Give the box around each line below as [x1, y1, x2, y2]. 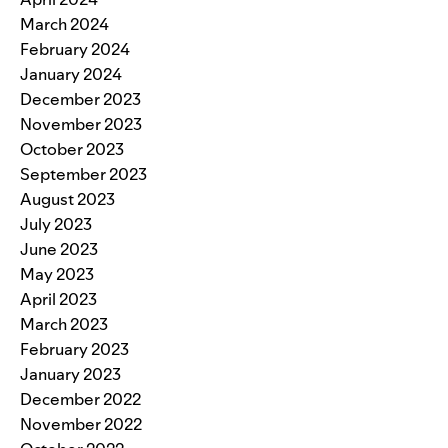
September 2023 [20, 162, 147, 185]
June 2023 [20, 237, 98, 260]
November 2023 [20, 112, 142, 135]
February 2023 [20, 337, 129, 360]
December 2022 [20, 387, 141, 410]
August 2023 [20, 187, 115, 210]
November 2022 [20, 412, 142, 435]
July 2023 [20, 212, 92, 235]
